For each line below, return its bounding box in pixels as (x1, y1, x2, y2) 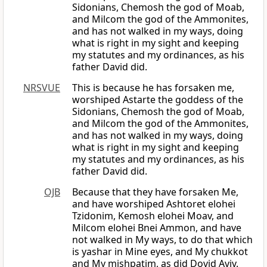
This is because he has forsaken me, (72, 81, 234, 95)
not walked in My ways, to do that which (72, 233, 253, 247)
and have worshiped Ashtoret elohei (72, 197, 235, 211)
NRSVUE (23, 81, 60, 95)
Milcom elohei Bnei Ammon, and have (72, 221, 241, 235)
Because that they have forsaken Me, (72, 185, 238, 199)
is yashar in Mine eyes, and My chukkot (72, 245, 248, 259)
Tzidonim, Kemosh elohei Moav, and (72, 209, 234, 223)
